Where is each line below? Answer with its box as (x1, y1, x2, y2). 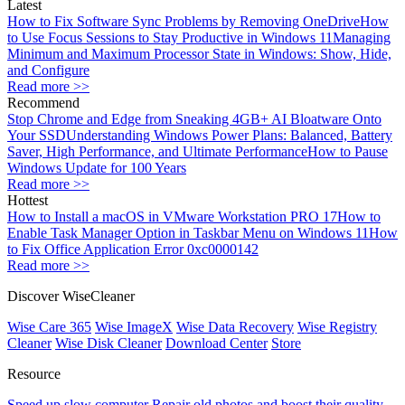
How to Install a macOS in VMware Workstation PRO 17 (7, 208, 337, 224)
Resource (7, 365, 61, 381)
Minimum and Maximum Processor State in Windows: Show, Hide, (7, 45, 391, 61)
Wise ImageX (95, 318, 173, 334)
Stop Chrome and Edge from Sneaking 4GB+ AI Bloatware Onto (7, 110, 381, 127)
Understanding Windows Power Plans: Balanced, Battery (66, 127, 392, 143)
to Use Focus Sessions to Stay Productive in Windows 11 (7, 29, 333, 45)
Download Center (165, 334, 268, 351)
